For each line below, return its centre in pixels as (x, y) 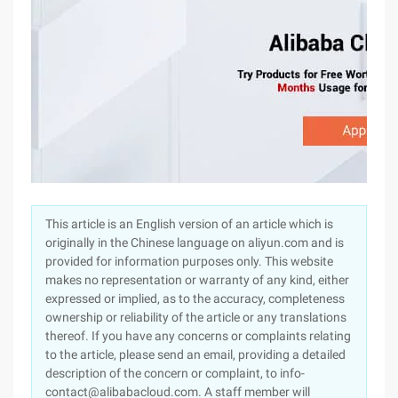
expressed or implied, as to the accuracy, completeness (195, 298)
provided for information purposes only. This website (189, 261)
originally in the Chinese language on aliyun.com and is (195, 243)
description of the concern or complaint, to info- (175, 373)
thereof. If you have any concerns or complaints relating (198, 336)
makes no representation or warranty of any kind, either (197, 280)
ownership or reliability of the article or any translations (196, 317)
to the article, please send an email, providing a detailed (195, 354)
